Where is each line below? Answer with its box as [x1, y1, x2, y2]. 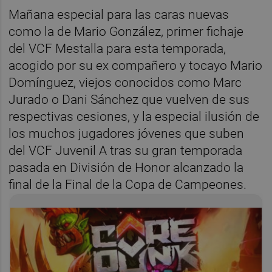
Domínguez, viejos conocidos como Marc [8, 75, 242, 90]
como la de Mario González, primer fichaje [8, 24, 244, 39]
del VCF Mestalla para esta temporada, [8, 41, 226, 56]
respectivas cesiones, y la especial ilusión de [8, 109, 260, 124]
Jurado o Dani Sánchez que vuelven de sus [8, 92, 250, 107]
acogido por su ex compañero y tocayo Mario [8, 58, 263, 73]
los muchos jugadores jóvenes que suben [8, 126, 245, 141]
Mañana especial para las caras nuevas [8, 7, 229, 22]
